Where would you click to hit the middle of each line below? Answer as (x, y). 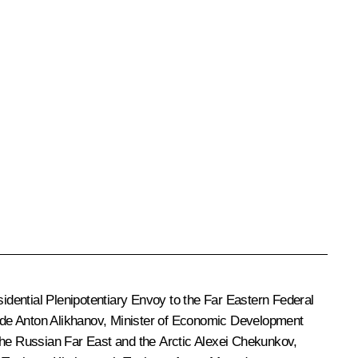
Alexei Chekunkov (244, 341)
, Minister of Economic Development (203, 320)
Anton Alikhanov (60, 320)
